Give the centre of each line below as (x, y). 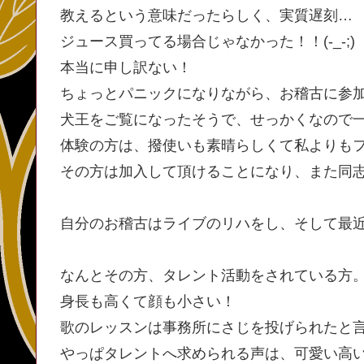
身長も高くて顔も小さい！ (148, 302)
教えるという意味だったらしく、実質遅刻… (206, 16)
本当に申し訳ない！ (126, 68)
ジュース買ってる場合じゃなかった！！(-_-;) (208, 42)
